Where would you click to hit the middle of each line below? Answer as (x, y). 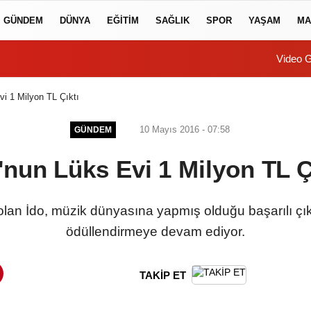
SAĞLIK (173, 20)
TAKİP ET (163, 275)
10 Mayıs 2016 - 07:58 (183, 129)
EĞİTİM (123, 20)
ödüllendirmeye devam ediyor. (155, 231)
